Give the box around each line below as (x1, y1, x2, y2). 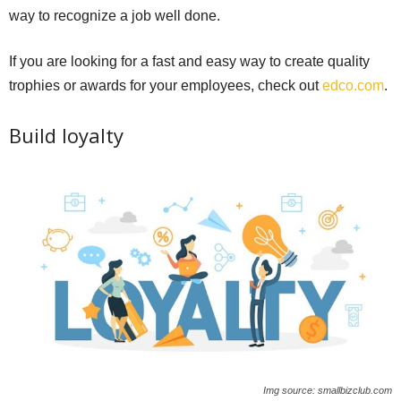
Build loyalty (9, 122, 124, 149)
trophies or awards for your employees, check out (9, 78, 322, 94)
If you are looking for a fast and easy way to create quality (9, 54, 370, 70)
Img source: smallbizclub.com (263, 384, 392, 396)
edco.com (322, 78, 384, 94)
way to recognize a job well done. (9, 8, 220, 24)
